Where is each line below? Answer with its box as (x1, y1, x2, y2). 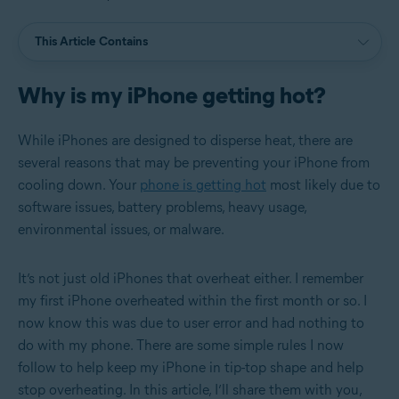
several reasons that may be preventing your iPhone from (18, 153, 370, 171)
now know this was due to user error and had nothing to (18, 313, 364, 331)
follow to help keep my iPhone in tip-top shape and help (18, 358, 363, 376)
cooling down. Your (18, 175, 140, 193)
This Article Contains (35, 33, 148, 49)
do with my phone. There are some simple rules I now (18, 336, 344, 354)
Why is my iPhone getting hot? (18, 80, 326, 110)
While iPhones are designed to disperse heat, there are (18, 131, 353, 149)
